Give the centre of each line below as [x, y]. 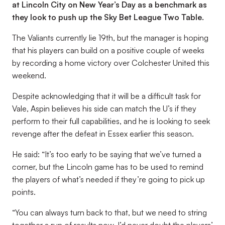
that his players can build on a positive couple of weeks [108, 50]
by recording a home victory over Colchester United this [111, 63]
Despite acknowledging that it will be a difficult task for [106, 96]
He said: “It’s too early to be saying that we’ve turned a [107, 154]
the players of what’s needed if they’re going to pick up [108, 179]
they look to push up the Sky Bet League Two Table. [108, 17]
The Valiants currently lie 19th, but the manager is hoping [110, 38]
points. [24, 192]
